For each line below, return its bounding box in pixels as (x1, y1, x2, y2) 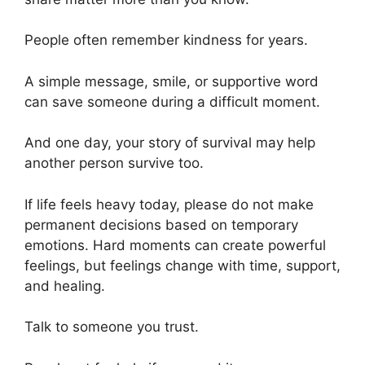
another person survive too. (24, 155, 204, 172)
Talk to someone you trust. (24, 319, 199, 336)
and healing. (24, 277, 105, 294)
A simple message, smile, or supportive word (24, 73, 319, 90)
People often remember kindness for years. (24, 32, 308, 49)
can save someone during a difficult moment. (24, 93, 320, 110)
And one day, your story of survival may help (24, 134, 315, 152)
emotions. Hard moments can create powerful (24, 236, 326, 253)
